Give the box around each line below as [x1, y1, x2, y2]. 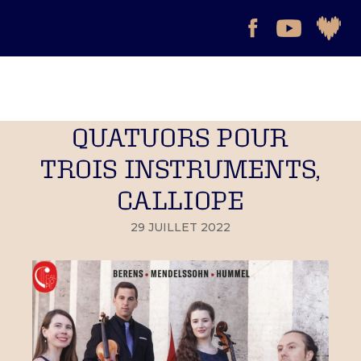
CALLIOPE [116, 185, 245, 214]
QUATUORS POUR [72, 122, 289, 151]
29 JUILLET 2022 [131, 220, 230, 234]
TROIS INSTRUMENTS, [40, 154, 321, 182]
